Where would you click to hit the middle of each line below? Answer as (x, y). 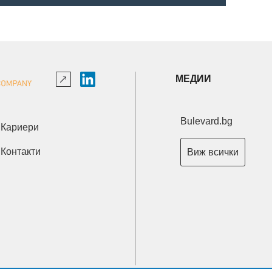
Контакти (23, 152)
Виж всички (216, 152)
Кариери (22, 127)
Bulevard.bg (209, 121)
